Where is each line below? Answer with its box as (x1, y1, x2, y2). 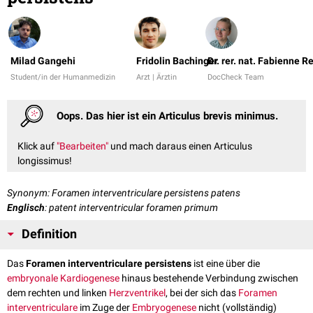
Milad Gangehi (10, 55, 75, 67)
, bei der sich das (166, 286, 238, 298)
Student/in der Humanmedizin (10, 73, 115, 82)
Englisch (7, 201, 45, 213)
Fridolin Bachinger (136, 55, 218, 67)
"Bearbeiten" (57, 140, 108, 152)
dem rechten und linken (7, 286, 109, 298)
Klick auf (17, 140, 57, 152)
